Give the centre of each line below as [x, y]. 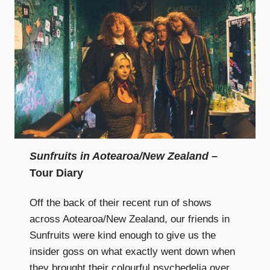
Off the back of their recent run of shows [121, 202]
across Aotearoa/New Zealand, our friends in [130, 219]
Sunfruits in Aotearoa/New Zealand [119, 156]
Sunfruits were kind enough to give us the [123, 235]
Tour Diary [56, 173]
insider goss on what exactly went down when [132, 251]
